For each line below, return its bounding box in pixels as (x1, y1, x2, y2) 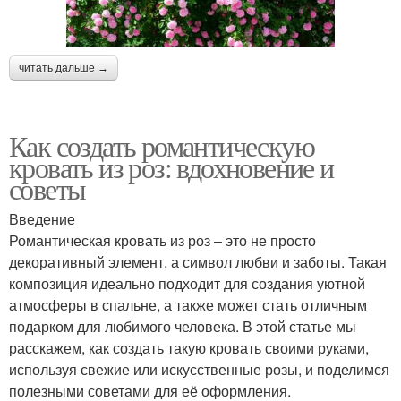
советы (9, 169, 86, 209)
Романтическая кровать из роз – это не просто (9, 230, 316, 252)
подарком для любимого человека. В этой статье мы (9, 316, 356, 337)
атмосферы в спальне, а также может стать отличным (9, 294, 367, 316)
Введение (9, 209, 75, 230)
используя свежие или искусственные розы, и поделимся (9, 359, 389, 380)
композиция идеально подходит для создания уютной (9, 273, 365, 294)
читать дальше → (19, 62, 108, 75)
